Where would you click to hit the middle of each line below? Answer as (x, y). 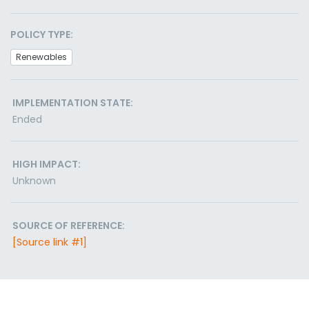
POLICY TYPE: (42, 34)
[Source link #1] (50, 242)
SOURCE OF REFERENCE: (69, 226)
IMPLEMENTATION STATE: (73, 103)
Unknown (34, 181)
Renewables (41, 57)
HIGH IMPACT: (47, 164)
